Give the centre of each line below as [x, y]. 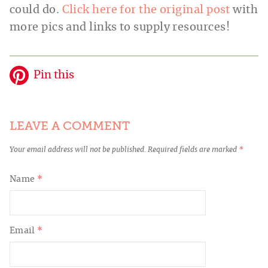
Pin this [54, 76]
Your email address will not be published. [78, 150]
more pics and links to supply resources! [120, 28]
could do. [36, 10]
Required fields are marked [193, 150]
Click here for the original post [146, 10]
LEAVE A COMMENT [70, 126]
